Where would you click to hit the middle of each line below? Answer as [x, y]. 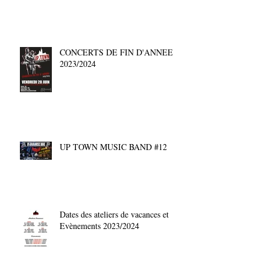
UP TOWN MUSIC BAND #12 [113, 146]
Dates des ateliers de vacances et [114, 214]
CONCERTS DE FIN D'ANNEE [116, 52]
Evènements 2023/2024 [99, 225]
